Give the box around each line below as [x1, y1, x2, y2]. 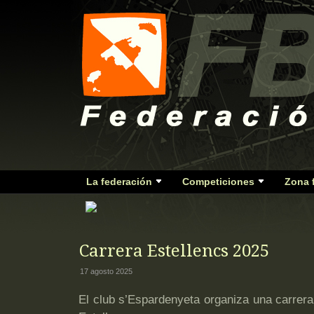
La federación [86, 176, 152, 187]
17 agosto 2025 [80, 267, 132, 275]
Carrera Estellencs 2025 [79, 241, 269, 261]
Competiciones [182, 176, 254, 187]
